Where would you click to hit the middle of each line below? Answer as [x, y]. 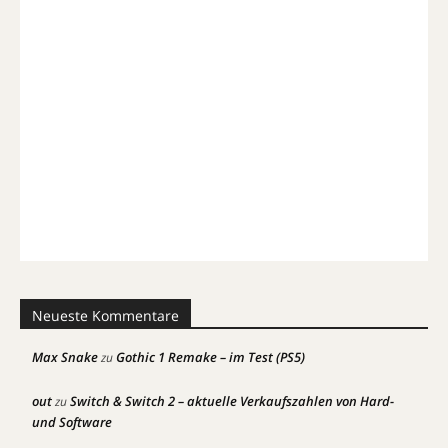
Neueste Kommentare [105, 315]
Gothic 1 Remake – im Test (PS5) [210, 356]
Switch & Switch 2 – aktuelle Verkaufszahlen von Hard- [232, 400]
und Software [72, 421]
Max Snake [65, 356]
